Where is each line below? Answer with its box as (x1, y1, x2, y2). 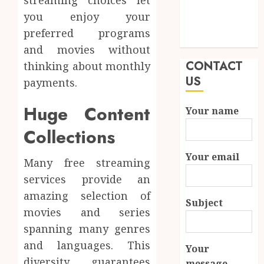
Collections (24, 124, 115, 150)
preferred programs (24, 26, 151, 41)
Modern (186, 18, 222, 32)
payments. (24, 75, 77, 90)
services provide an (24, 172, 151, 187)
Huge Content (24, 101, 151, 127)
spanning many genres (24, 222, 151, 236)
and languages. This (24, 238, 151, 253)
